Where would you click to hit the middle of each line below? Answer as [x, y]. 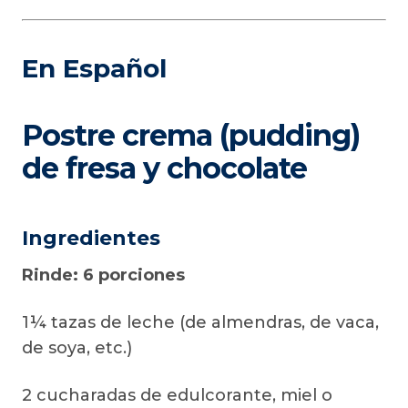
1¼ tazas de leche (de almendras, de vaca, [200, 322]
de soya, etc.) [77, 348]
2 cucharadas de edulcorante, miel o [177, 395]
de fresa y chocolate [164, 168]
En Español [94, 68]
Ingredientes [91, 238]
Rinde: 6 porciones [103, 275]
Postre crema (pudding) [191, 135]
